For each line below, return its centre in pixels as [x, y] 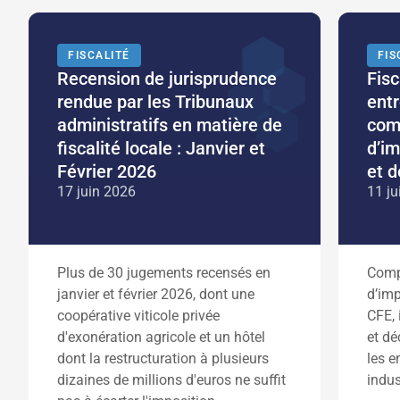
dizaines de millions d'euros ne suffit [171, 380]
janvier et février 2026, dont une [156, 294]
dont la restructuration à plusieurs [163, 358]
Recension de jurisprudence [167, 79]
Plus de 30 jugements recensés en [164, 273]
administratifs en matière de [170, 125]
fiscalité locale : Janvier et [161, 148]
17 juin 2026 [96, 192]
